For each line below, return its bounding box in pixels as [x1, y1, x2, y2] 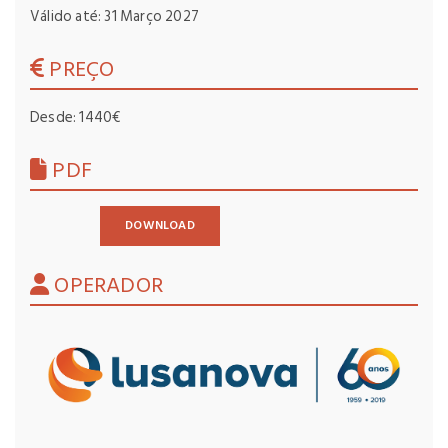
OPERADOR [49, 267, 164, 303]
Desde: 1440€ [30, 105, 121, 130]
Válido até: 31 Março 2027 [30, 4, 199, 29]
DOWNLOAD [125, 216, 195, 235]
